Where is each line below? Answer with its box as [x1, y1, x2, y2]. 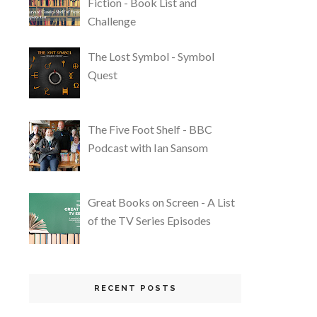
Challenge [88, 13, 137, 28]
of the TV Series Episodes [88, 213, 212, 227]
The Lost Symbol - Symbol [88, 50, 215, 64]
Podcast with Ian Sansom [88, 141, 209, 155]
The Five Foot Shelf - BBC [88, 122, 213, 137]
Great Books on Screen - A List [88, 195, 236, 209]
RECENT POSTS [93, 283, 177, 293]
